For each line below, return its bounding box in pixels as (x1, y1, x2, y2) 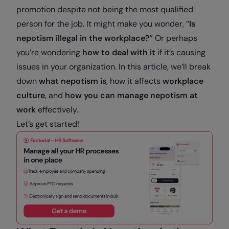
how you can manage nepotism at (65, 90, 198, 101)
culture (16, 90, 45, 101)
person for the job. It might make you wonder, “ (16, 18, 189, 29)
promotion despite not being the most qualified (16, 4, 193, 15)
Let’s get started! (16, 119, 79, 129)
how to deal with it (82, 47, 155, 58)
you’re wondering (16, 47, 82, 58)
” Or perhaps (150, 33, 197, 43)
